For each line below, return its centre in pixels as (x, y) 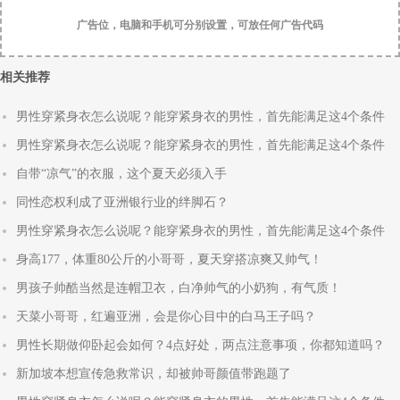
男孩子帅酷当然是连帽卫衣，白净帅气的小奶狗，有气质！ (179, 288)
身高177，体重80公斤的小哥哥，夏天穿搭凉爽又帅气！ (169, 260)
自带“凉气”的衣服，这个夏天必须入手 (121, 174)
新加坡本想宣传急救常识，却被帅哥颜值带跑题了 (154, 374)
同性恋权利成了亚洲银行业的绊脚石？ (122, 203)
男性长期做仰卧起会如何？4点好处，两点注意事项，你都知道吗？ (200, 346)
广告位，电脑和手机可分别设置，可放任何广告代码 (200, 25)
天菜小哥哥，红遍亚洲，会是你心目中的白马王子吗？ (166, 317)
